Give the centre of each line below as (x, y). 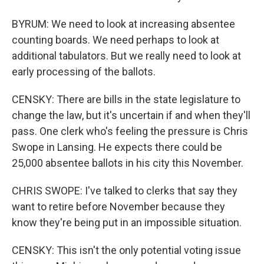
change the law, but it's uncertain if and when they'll (131, 115)
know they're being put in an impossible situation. (127, 222)
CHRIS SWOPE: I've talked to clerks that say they (125, 191)
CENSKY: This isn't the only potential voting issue (126, 250)
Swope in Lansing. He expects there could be (117, 147)
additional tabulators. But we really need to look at (126, 56)
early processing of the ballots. (84, 72)
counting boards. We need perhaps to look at (115, 40)
